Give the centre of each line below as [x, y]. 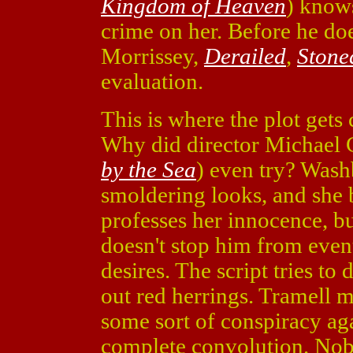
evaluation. [152, 81]
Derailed [245, 56]
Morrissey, [152, 56]
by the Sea [149, 169]
